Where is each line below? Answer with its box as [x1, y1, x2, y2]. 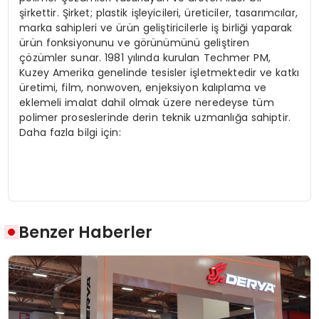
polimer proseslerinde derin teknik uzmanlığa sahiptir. [19, 110, 291, 125]
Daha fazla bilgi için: [19, 125, 121, 140]
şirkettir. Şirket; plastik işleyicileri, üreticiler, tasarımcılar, [19, 5, 298, 20]
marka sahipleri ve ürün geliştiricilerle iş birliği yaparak [19, 20, 293, 35]
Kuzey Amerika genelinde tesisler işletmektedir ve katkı [19, 65, 299, 80]
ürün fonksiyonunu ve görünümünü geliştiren [19, 35, 250, 50]
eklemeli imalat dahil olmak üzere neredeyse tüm [19, 95, 274, 110]
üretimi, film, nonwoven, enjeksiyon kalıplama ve [19, 80, 267, 95]
